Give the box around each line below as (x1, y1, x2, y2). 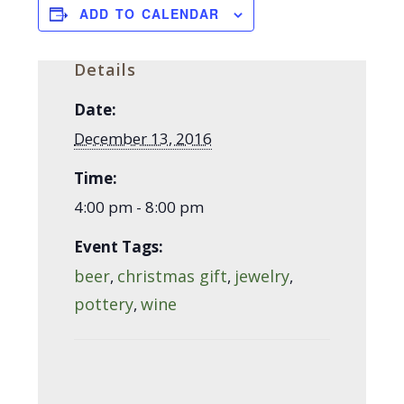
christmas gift (117, 265, 228, 288)
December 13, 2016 (74, 128, 213, 150)
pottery (74, 293, 134, 316)
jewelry (234, 265, 290, 288)
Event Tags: (74, 236, 164, 258)
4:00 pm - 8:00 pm (74, 197, 205, 218)
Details (74, 59, 137, 81)
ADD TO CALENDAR (79, 5, 220, 23)
